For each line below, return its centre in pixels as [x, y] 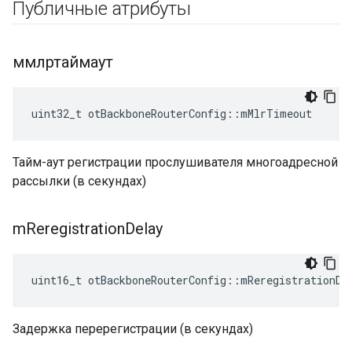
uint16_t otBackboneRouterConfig [129, 280]
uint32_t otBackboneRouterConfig [129, 114]
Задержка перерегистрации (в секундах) [133, 329]
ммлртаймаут [63, 62]
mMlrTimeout [276, 114]
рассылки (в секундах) [79, 181]
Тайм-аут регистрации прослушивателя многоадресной [175, 162]
